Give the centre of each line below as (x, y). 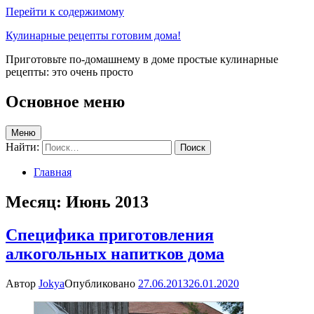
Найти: (22, 146)
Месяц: (36, 202)
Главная (53, 172)
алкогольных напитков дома (115, 253)
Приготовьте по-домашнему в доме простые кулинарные (142, 59)
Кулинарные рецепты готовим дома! (93, 35)
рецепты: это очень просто (69, 72)
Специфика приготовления (110, 234)
